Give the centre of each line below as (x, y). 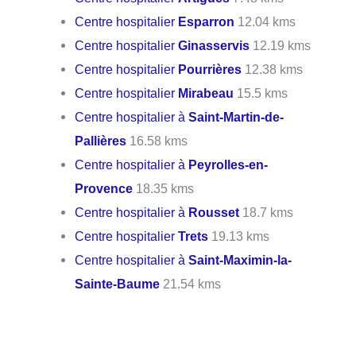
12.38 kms (273, 69)
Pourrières (210, 69)
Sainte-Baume (118, 283)
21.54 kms (191, 283)
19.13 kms (239, 236)
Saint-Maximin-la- (240, 259)
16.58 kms (157, 140)
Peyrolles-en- (228, 164)
